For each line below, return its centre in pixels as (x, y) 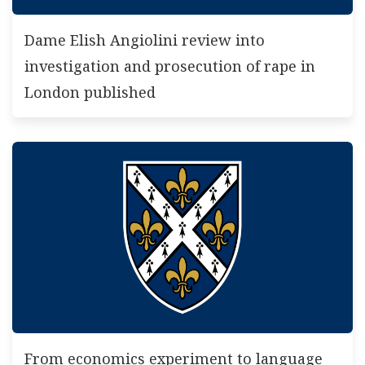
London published (90, 92)
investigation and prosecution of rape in (170, 66)
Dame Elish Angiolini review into (145, 40)
